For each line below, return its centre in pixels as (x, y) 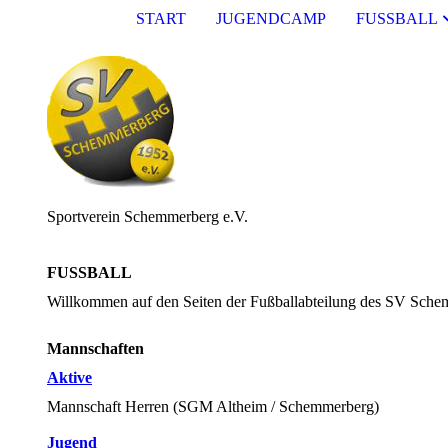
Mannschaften (95, 348)
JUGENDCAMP (270, 18)
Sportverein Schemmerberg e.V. (147, 216)
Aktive (69, 378)
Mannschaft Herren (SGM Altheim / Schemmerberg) (213, 407)
